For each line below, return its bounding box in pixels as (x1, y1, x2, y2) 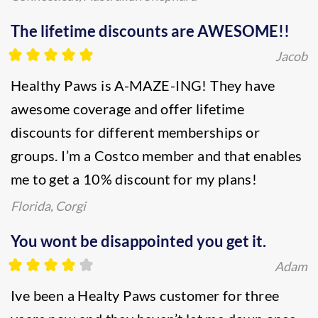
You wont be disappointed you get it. (11, 231, 266, 251)
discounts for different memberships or (11, 124, 261, 141)
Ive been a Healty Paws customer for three (11, 287, 280, 304)
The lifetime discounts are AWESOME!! (11, 21, 290, 40)
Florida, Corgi (11, 198, 86, 214)
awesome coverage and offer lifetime (11, 100, 244, 117)
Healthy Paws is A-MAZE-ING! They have (11, 77, 275, 94)
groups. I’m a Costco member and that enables (11, 147, 302, 164)
